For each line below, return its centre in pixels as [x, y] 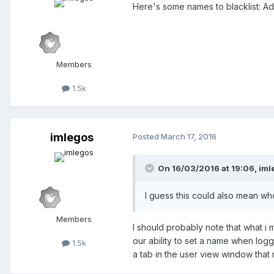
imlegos [72, 138]
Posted [147, 137]
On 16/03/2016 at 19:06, [208, 168]
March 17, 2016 [189, 137]
